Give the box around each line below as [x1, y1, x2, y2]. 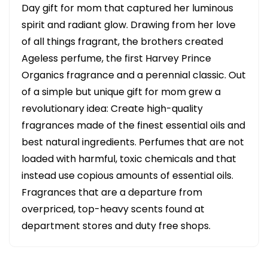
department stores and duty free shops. [22, 219, 211, 233]
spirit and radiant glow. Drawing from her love [22, 18, 236, 32]
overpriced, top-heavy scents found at [22, 202, 205, 216]
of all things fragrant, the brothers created [22, 35, 223, 48]
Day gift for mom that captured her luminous [22, 1, 233, 15]
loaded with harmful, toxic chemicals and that [22, 152, 236, 166]
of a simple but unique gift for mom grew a [22, 85, 221, 99]
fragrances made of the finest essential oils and [22, 118, 245, 132]
